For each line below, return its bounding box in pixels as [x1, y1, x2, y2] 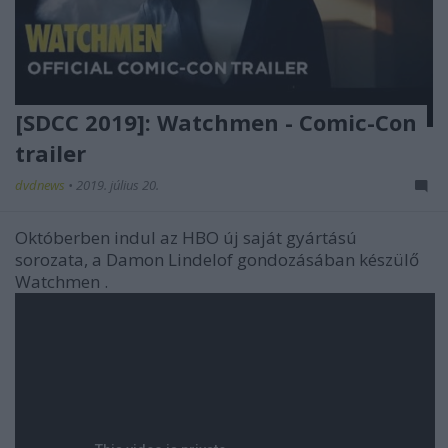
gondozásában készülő [237, 247, 419, 271]
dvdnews [15, 175, 68, 194]
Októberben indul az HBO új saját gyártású [15, 225, 357, 249]
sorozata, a [15, 247, 106, 271]
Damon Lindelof [106, 247, 237, 271]
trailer [15, 137, 86, 168]
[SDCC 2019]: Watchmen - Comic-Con [15, 106, 417, 137]
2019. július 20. [76, 175, 159, 194]
